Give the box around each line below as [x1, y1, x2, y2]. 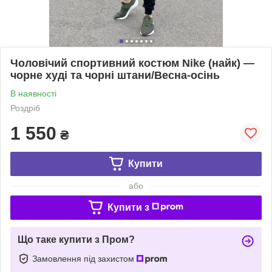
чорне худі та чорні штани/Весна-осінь [10, 69, 220, 81]
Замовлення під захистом [32, 253, 137, 263]
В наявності [10, 88, 56, 98]
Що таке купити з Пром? [18, 234, 135, 245]
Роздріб [10, 103, 40, 113]
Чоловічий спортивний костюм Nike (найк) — [10, 56, 254, 69]
